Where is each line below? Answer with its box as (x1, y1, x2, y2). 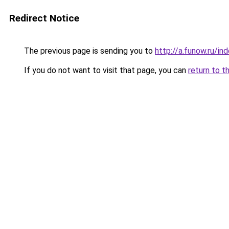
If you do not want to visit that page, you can (22, 65, 188, 75)
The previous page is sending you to (22, 46, 155, 56)
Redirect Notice (9, 12, 79, 24)
